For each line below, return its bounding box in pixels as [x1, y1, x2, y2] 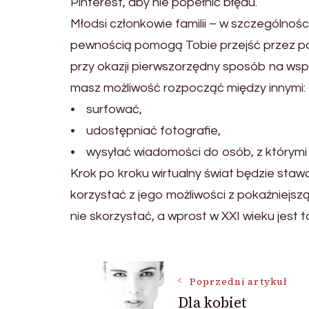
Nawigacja [101, 263, 237, 301]
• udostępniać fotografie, [70, 123, 221, 137]
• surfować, [70, 102, 142, 116]
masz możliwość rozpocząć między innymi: [70, 81, 306, 94]
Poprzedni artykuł [189, 275, 288, 289]
